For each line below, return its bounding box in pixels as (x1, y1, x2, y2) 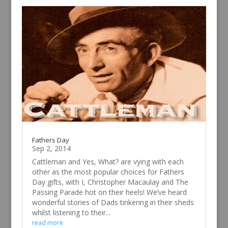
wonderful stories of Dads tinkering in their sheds (32, 197, 194, 208)
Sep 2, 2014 (32, 144, 71, 154)
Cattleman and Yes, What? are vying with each (32, 157, 184, 167)
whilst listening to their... (32, 208, 110, 218)
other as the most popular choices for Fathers (32, 167, 184, 177)
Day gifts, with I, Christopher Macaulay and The (32, 177, 188, 187)
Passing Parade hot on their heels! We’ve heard (32, 187, 187, 197)
